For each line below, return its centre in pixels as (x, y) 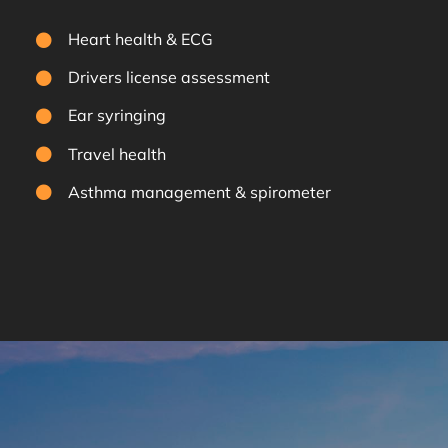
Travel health (117, 153)
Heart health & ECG (141, 39)
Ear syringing (117, 115)
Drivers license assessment (169, 77)
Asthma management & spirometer (200, 191)
